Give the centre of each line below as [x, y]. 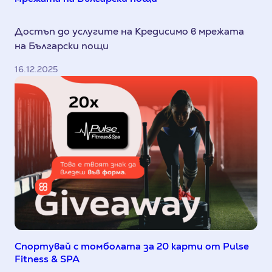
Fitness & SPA [47, 259]
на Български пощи [62, 46]
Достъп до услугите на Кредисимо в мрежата [129, 31]
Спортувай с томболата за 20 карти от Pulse [132, 246]
